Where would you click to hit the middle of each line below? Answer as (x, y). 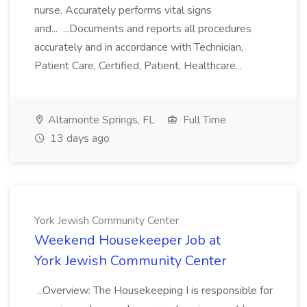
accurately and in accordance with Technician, (139, 47)
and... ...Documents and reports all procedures (143, 29)
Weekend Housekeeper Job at (127, 240)
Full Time (203, 120)
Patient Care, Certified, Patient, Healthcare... (139, 66)
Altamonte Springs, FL (100, 120)
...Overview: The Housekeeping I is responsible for (153, 291)
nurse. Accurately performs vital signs (123, 10)
